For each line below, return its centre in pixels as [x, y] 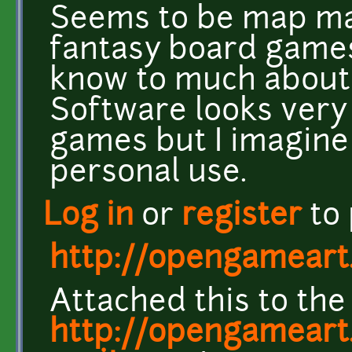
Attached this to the [198, 303]
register [242, 217]
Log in [88, 217]
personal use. [148, 174]
